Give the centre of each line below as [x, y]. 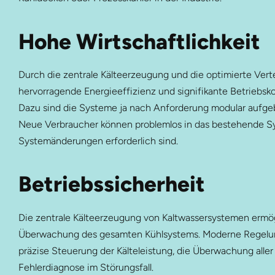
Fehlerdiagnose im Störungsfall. [86, 267]
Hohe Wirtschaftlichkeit [139, 41]
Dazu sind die [48, 108]
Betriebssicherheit [111, 184]
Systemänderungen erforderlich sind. [98, 141]
